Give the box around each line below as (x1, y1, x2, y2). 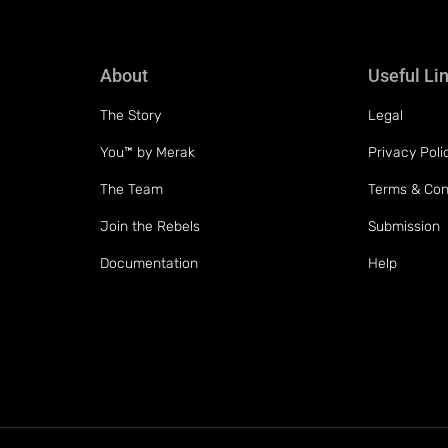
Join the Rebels (99, 217, 200, 235)
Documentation (99, 254, 198, 272)
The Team (99, 180, 163, 198)
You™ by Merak (99, 143, 195, 161)
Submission (368, 217, 441, 235)
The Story (99, 106, 161, 124)
